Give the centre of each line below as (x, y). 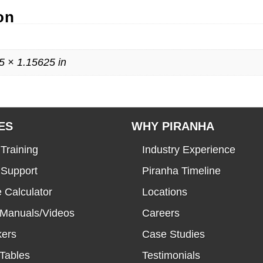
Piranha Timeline (181, 171)
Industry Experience (189, 150)
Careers (161, 213)
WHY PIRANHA (173, 127)
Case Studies (173, 235)
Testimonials (171, 256)
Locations (165, 192)
